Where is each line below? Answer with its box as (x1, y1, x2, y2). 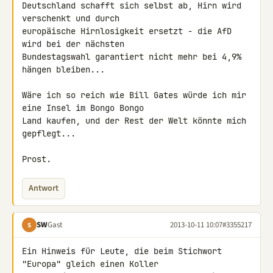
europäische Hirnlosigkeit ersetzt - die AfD (22, 26, 232, 37)
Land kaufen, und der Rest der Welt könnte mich (22, 115, 246, 126)
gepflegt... (22, 128, 76, 139)
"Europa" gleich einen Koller (22, 258, 163, 269)
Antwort (29, 182, 58, 194)
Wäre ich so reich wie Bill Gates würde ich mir (22, 90, 246, 101)
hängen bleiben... (22, 64, 105, 75)
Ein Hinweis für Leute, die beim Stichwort (22, 246, 222, 257)
